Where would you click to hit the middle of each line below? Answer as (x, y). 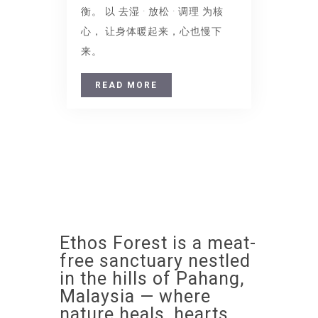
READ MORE (126, 85)
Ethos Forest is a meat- (158, 243)
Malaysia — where (135, 296)
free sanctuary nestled (155, 261)
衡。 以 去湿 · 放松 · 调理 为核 (152, 11)
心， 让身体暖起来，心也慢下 (152, 31)
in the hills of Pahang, (152, 279)
